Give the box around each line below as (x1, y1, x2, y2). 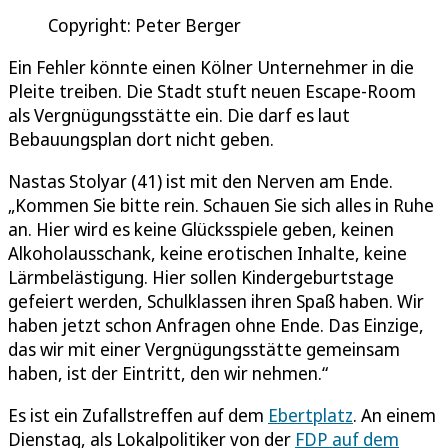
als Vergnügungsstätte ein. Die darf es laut (8, 103, 350, 128)
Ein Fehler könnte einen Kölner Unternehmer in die (8, 55, 414, 80)
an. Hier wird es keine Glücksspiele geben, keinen (8, 217, 394, 242)
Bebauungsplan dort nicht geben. (8, 127, 274, 152)
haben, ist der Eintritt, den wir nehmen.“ (8, 361, 328, 386)
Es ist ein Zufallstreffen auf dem (8, 403, 268, 428)
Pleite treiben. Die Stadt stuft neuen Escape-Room (8, 79, 416, 104)
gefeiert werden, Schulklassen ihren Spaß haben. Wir (8, 289, 424, 314)
